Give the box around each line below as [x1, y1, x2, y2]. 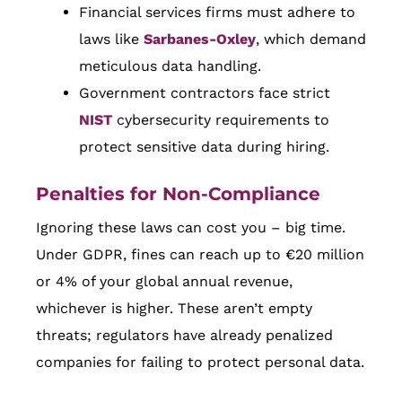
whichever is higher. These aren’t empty [36, 300, 312, 318]
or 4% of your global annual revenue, [36, 273, 293, 291]
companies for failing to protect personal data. [36, 354, 364, 371]
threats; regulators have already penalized [36, 327, 333, 345]
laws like [79, 31, 144, 48]
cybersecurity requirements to [112, 111, 329, 129]
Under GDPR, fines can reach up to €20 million [36, 246, 364, 264]
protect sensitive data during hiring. [79, 138, 329, 156]
